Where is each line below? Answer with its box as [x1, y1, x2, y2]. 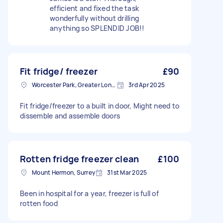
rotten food [20, 199, 58, 208]
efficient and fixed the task [50, 3, 139, 13]
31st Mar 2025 [107, 168, 147, 177]
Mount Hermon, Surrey [32, 168, 95, 177]
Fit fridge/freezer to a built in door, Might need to [20, 101, 179, 111]
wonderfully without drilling [50, 13, 139, 23]
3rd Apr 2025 [128, 81, 165, 89]
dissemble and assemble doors [20, 111, 120, 120]
